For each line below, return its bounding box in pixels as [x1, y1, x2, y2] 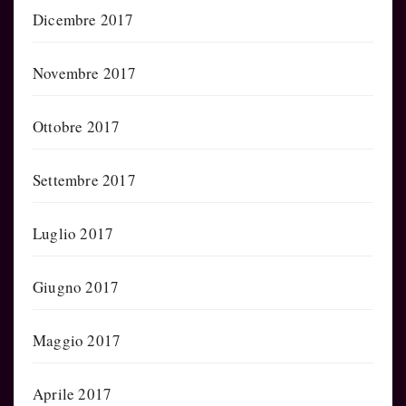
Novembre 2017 [33, 62, 137, 83]
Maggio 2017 [33, 329, 121, 351]
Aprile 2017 [33, 382, 112, 404]
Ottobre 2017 [33, 115, 121, 137]
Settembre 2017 [33, 169, 136, 190]
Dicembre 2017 [33, 8, 134, 30]
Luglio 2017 [33, 222, 114, 244]
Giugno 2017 [33, 275, 120, 297]
